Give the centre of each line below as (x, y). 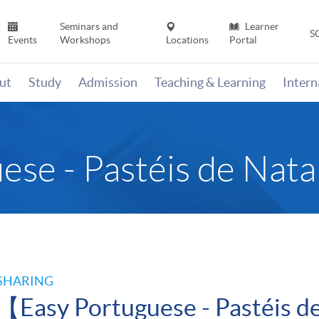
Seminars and (89, 27)
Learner (261, 27)
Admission (108, 83)
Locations (188, 40)
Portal (243, 40)
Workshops (85, 40)
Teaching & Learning (210, 83)
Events (23, 40)
